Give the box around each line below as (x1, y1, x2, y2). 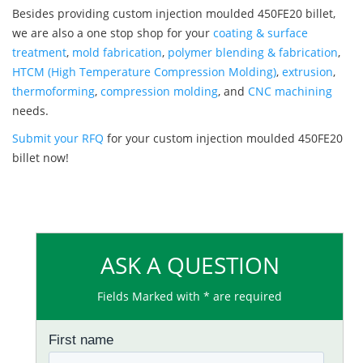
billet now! (12, 150, 69, 166)
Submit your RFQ (12, 130, 104, 147)
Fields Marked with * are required (97, 288, 282, 305)
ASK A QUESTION (100, 250, 280, 281)
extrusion (282, 64, 333, 80)
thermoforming (12, 83, 95, 100)
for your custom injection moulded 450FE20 (104, 130, 343, 147)
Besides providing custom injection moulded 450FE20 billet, (12, 6, 335, 22)
